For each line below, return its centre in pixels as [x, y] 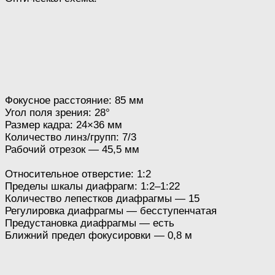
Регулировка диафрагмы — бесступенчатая [111, 211]
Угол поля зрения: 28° [57, 112]
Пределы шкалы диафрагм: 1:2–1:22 [92, 186]
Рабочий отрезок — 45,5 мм [72, 149]
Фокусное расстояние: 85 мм [74, 100]
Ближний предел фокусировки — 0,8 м [99, 235]
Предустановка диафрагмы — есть [90, 223]
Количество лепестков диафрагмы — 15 [102, 198]
